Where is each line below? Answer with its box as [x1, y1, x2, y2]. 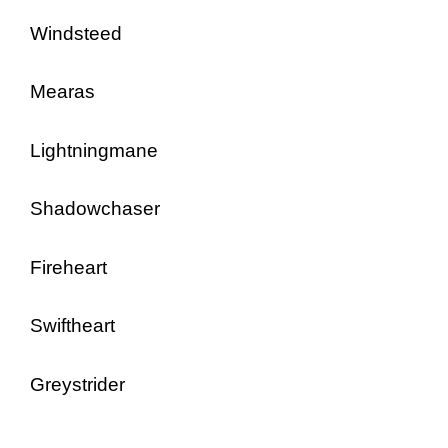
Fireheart [30, 256, 107, 278]
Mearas [30, 81, 95, 102]
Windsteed [30, 22, 122, 44]
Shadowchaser [30, 198, 160, 219]
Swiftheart [30, 315, 115, 336]
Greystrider [30, 373, 125, 395]
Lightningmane [30, 139, 158, 161]
